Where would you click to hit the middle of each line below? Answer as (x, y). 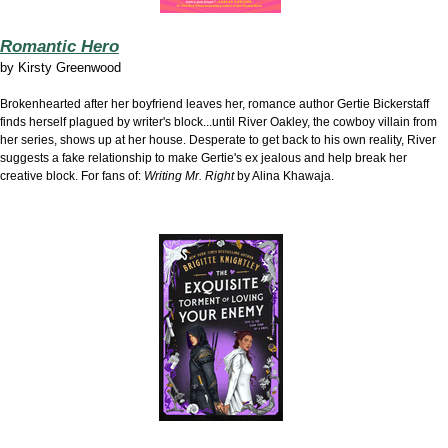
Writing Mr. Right (189, 176)
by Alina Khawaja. (284, 176)
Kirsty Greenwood (69, 67)
